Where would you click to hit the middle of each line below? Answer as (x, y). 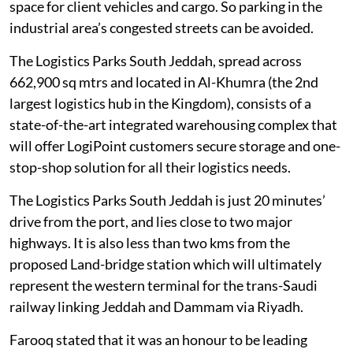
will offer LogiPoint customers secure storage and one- (175, 146)
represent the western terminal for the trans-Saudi (163, 286)
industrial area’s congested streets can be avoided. (162, 28)
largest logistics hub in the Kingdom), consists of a (160, 104)
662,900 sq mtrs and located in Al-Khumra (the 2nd (164, 82)
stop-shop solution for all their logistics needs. (150, 167)
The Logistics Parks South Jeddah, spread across (156, 61)
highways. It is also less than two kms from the (150, 243)
